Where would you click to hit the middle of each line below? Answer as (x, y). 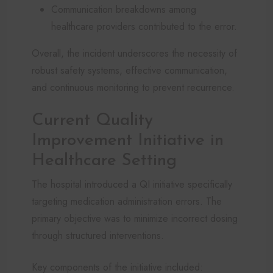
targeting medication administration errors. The (127, 201)
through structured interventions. (98, 235)
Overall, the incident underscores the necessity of (134, 53)
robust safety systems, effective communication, (129, 70)
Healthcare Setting (104, 161)
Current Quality (92, 120)
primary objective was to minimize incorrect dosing (135, 218)
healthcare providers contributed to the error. (144, 26)
